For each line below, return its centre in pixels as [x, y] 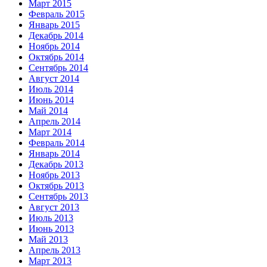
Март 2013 [50, 260]
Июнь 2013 [51, 228]
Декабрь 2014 [56, 35]
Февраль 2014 [57, 142]
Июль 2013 [51, 218]
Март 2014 [50, 132]
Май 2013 [48, 239]
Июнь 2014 [51, 100]
